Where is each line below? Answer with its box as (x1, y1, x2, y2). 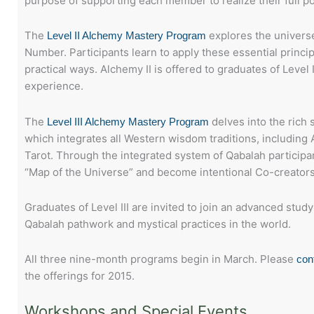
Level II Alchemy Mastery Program (47, 29, 206, 42)
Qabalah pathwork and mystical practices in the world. (25, 217, 291, 231)
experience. (25, 79, 83, 93)
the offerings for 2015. (25, 269, 135, 282)
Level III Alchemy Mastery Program (47, 115, 209, 128)
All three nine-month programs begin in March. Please (25, 252, 296, 266)
